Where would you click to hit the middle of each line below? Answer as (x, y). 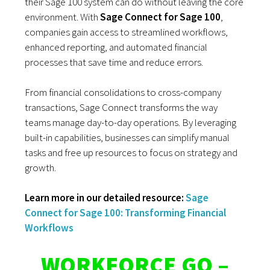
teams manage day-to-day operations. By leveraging (131, 123)
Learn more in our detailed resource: (105, 198)
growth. (41, 168)
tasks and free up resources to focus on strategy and (131, 153)
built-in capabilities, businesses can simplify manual (127, 138)
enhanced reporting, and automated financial (116, 47)
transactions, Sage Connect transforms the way (121, 108)
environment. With (63, 17)
